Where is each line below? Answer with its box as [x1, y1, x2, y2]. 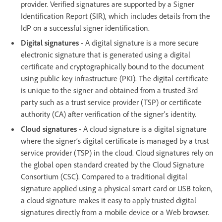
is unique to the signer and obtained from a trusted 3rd [21, 85, 198, 95]
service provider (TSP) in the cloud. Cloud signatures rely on [21, 147, 214, 158]
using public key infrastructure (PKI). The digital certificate [21, 73, 208, 83]
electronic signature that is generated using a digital [21, 49, 190, 59]
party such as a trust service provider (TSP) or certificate [21, 97, 202, 107]
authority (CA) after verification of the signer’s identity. [21, 109, 196, 119]
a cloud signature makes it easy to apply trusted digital [21, 195, 196, 205]
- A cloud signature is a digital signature [77, 123, 207, 134]
